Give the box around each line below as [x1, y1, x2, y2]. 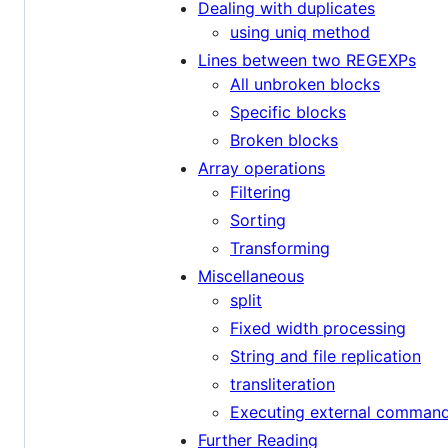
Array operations [198, 158, 325, 179]
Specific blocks [230, 102, 346, 123]
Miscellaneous [198, 266, 304, 287]
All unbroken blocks [230, 74, 380, 95]
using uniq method [230, 22, 370, 43]
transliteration [230, 374, 335, 395]
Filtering [230, 182, 291, 203]
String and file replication [230, 346, 421, 367]
